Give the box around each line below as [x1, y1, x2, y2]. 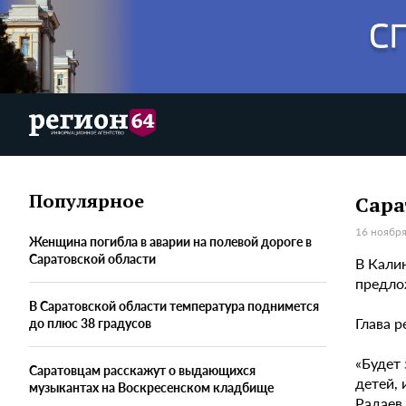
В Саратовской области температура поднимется [29, 296, 319, 315]
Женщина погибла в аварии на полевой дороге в [29, 232, 312, 251]
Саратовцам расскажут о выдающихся [29, 361, 256, 380]
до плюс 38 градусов [29, 314, 151, 333]
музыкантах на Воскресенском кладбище [29, 378, 274, 397]
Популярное [29, 188, 144, 214]
